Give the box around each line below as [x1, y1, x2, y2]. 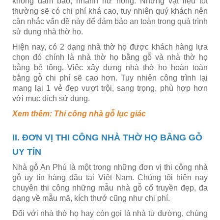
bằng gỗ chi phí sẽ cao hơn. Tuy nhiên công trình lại [12, 74, 208, 82]
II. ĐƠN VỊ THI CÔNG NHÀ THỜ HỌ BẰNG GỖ [12, 133, 202, 142]
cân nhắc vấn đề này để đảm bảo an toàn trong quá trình [12, 17, 208, 26]
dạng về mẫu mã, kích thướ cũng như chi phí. [12, 194, 170, 202]
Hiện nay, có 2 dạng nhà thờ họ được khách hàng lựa [12, 43, 208, 51]
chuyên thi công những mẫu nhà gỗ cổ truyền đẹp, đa [12, 184, 208, 192]
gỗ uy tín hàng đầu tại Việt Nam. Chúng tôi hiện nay [12, 173, 208, 182]
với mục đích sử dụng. [12, 94, 90, 103]
